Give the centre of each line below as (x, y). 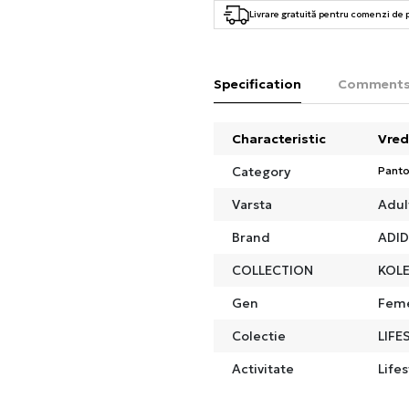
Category (261, 171)
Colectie (259, 336)
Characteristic (279, 138)
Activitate (263, 368)
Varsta (252, 204)
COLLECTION (273, 270)
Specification (257, 84)
